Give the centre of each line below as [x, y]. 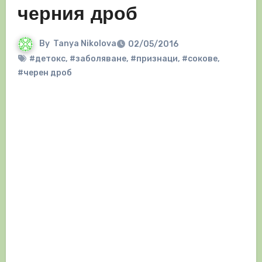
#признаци [154, 59]
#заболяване [98, 59]
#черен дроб [44, 73]
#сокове [199, 59]
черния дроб [77, 15]
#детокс [47, 59]
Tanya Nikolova [85, 44]
